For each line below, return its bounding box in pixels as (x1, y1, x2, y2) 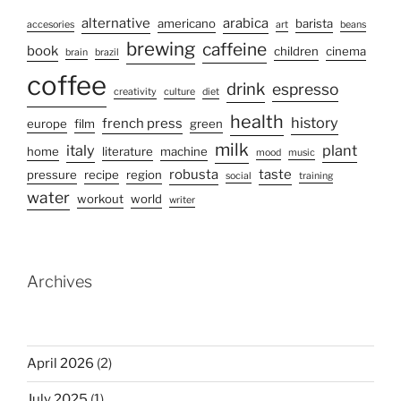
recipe (84, 166, 119, 182)
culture (164, 85, 195, 98)
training (299, 169, 333, 182)
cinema (326, 43, 366, 58)
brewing (126, 37, 195, 60)
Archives (27, 272, 92, 292)
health (230, 110, 284, 132)
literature (102, 143, 153, 158)
